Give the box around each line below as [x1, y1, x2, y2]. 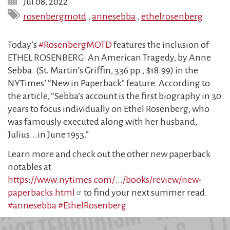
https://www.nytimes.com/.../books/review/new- [8, 174, 202, 185]
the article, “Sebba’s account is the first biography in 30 [8, 91, 221, 101]
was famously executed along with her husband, [8, 117, 197, 127]
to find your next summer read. [82, 187, 207, 198]
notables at [8, 161, 51, 172]
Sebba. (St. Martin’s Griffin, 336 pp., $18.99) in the [8, 65, 198, 75]
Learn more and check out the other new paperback [8, 148, 210, 159]
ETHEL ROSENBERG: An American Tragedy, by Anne [8, 52, 211, 63]
